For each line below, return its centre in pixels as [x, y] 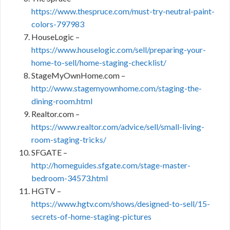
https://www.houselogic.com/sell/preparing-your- [119, 50]
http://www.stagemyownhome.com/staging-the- [117, 88]
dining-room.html [62, 101]
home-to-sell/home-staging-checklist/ [99, 63]
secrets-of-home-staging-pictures [91, 217]
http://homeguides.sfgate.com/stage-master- [111, 165]
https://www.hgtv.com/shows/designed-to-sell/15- [121, 204]
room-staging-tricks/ [69, 140]
